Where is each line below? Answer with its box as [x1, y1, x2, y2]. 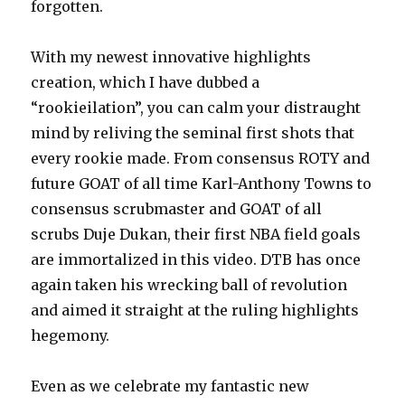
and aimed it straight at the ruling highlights [31, 301, 360, 320]
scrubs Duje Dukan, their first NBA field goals [31, 225, 362, 244]
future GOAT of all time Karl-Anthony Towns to [31, 174, 372, 193]
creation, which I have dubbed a [31, 73, 260, 92]
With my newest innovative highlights [31, 48, 312, 67]
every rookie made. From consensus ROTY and [31, 149, 371, 168]
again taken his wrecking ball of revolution [31, 276, 348, 295]
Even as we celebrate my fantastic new [31, 377, 310, 396]
